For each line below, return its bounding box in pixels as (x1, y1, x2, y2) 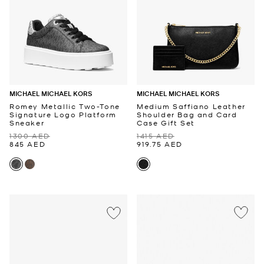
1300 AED (9, 130, 50, 140)
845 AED (9, 138, 46, 148)
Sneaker (9, 117, 45, 127)
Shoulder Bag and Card (137, 109, 237, 119)
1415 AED (137, 130, 174, 140)
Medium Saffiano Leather (137, 101, 246, 111)
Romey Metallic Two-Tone (9, 101, 120, 111)
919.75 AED (137, 138, 183, 148)
